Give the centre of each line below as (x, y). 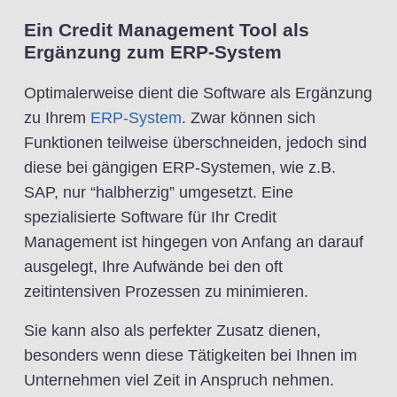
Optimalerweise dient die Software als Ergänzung (198, 93)
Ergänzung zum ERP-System (153, 52)
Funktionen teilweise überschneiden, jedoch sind (195, 143)
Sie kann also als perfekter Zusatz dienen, (172, 331)
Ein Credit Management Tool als (167, 30)
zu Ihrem (57, 118)
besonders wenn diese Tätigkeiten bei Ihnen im (191, 356)
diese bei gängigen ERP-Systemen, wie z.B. (180, 168)
